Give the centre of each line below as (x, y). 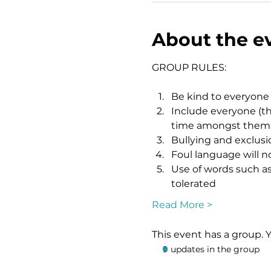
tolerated (193, 184)
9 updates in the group (211, 249)
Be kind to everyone (220, 96)
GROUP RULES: (189, 67)
